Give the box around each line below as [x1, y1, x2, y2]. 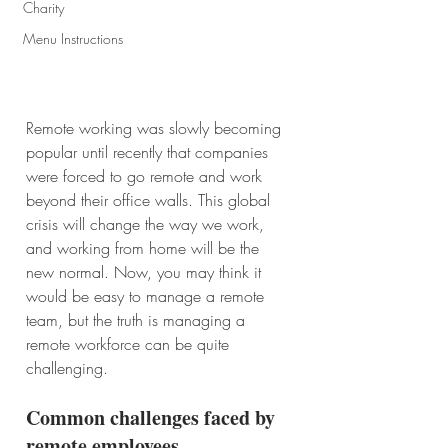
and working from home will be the [26, 237, 264, 260]
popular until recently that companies [26, 141, 273, 164]
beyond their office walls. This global [26, 189, 275, 212]
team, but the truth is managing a [26, 309, 250, 332]
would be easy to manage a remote [26, 285, 269, 308]
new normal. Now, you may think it [26, 261, 266, 284]
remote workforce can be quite [26, 333, 234, 356]
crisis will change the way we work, [26, 213, 269, 236]
